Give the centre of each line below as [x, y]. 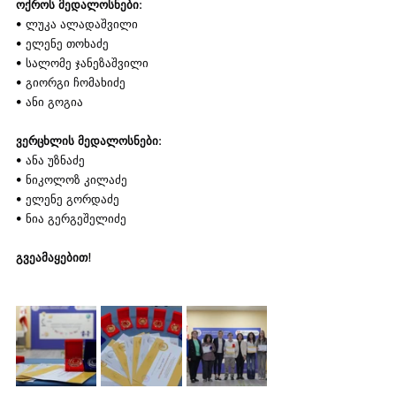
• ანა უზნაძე [50, 160]
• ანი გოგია [49, 102]
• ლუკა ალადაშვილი [77, 24]
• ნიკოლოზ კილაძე [72, 179]
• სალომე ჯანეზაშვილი [82, 63]
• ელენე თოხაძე [62, 43]
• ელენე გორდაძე [68, 199]
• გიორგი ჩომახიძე [71, 82]
